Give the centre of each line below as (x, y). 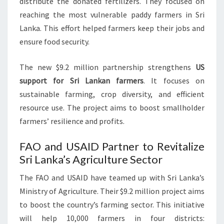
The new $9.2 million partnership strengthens (107, 67)
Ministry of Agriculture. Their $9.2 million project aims (112, 191)
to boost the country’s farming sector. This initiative (112, 205)
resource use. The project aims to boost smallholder (112, 108)
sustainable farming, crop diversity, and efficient (112, 94)
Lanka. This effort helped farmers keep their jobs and (112, 28)
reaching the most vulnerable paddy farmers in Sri (112, 15)
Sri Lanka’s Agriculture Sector (91, 159)
